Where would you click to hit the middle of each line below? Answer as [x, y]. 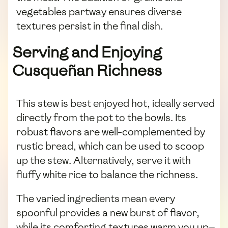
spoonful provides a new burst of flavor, [108, 212]
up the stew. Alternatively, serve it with [104, 160]
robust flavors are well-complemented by [111, 132]
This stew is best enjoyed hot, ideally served [116, 103]
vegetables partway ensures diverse [99, 12]
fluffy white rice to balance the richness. [107, 174]
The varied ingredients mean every [96, 198]
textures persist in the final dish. [90, 26]
